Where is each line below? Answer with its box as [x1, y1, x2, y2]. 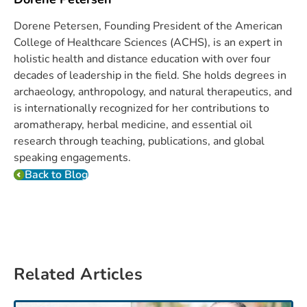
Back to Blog [25, 167, 88, 183]
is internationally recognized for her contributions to [14, 101, 269, 116]
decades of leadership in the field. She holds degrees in [14, 68, 286, 84]
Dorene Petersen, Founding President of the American [14, 19, 282, 34]
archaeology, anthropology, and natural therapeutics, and [14, 84, 292, 100]
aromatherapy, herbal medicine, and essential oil [14, 117, 252, 133]
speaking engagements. [14, 150, 131, 166]
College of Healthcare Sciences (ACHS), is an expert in [14, 35, 282, 51]
